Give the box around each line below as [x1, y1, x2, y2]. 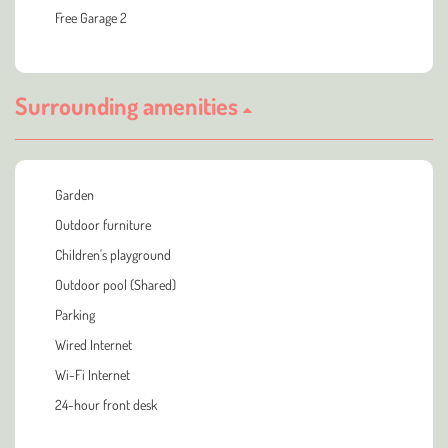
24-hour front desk [55, 396, 157, 413]
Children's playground [55, 246, 171, 263]
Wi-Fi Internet [55, 366, 130, 383]
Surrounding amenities [15, 90, 243, 121]
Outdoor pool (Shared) [55, 276, 176, 293]
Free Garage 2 [55, 9, 127, 26]
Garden [55, 186, 94, 203]
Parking [55, 306, 95, 323]
